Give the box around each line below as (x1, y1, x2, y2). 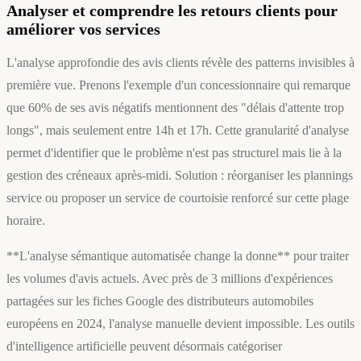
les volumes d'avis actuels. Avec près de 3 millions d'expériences (6, 272, 333, 286)
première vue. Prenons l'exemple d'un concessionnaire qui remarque (6, 78, 351, 93)
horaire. (6, 214, 45, 228)
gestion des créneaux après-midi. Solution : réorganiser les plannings (6, 168, 353, 183)
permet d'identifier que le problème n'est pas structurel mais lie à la (6, 146, 342, 160)
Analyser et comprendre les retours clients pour (6, 2, 338, 20)
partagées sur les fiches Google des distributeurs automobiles (6, 294, 313, 309)
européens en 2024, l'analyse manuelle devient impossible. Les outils (6, 317, 355, 331)
